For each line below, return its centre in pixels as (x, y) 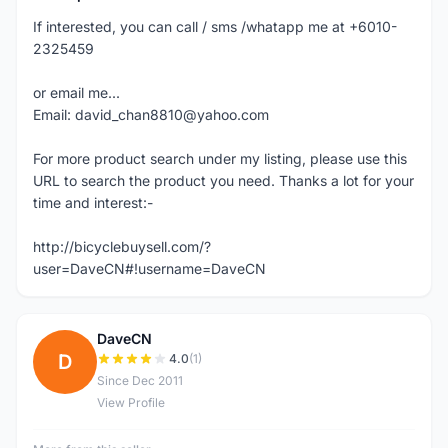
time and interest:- (93, 202)
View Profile (131, 402)
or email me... (76, 92)
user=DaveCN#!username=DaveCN (149, 268)
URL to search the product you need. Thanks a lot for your (223, 180)
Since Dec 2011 (140, 380)
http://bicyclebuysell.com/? (122, 246)
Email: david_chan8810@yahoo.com (151, 114)
